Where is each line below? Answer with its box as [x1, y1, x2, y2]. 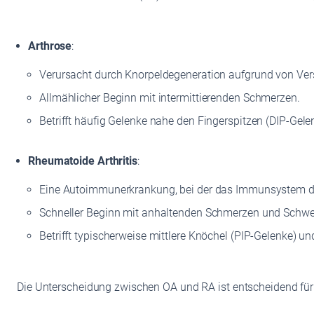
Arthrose [28, 39, 72, 53]
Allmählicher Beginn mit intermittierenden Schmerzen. [39, 90, 300, 104]
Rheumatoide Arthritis [28, 153, 137, 168]
